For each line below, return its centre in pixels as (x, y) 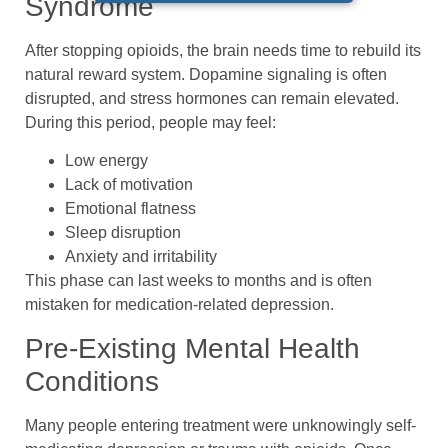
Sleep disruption (123, 233)
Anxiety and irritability (141, 257)
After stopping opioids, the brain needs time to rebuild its (223, 51)
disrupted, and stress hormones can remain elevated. (212, 99)
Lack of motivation (129, 185)
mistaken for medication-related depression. (179, 305)
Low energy (106, 161)
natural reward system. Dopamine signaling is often (206, 75)
